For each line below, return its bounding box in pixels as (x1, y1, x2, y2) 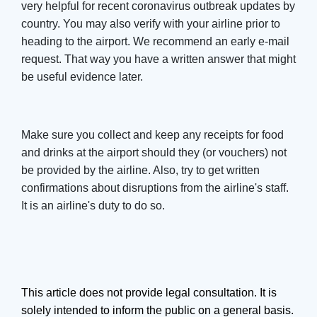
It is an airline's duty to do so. (21, 199, 165, 212)
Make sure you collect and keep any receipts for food (21, 128, 284, 141)
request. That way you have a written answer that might (21, 52, 296, 65)
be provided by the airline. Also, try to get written (21, 163, 260, 176)
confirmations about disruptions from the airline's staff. (21, 181, 289, 194)
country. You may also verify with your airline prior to (21, 17, 280, 30)
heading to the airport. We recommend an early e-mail (21, 35, 289, 47)
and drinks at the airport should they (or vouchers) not (21, 146, 287, 158)
